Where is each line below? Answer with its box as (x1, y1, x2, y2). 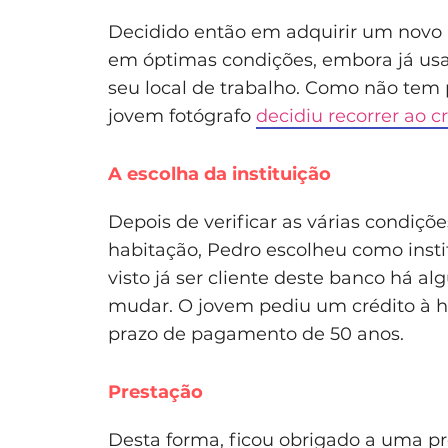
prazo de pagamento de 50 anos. (108, 322, 404, 345)
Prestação (108, 380, 203, 403)
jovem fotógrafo (108, 104, 256, 127)
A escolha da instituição (108, 162, 331, 185)
